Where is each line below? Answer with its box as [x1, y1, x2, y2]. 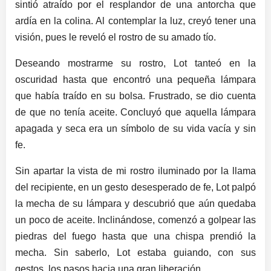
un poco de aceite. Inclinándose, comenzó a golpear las [15, 215, 256, 226]
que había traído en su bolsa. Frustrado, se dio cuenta [15, 91, 256, 102]
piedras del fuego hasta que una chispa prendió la [15, 231, 256, 242]
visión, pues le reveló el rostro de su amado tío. [15, 32, 216, 43]
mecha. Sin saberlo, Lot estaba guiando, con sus [15, 247, 256, 258]
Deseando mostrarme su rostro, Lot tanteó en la [15, 58, 256, 69]
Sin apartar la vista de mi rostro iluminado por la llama [15, 166, 256, 177]
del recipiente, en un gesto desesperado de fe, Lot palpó [15, 182, 256, 193]
